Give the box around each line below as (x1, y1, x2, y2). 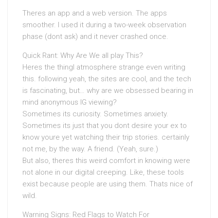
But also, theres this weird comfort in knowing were (22, 156, 190, 165)
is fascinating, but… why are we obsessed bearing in (22, 86, 193, 95)
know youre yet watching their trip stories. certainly (22, 133, 189, 142)
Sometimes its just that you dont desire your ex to (22, 121, 187, 130)
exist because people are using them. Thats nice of (22, 180, 193, 188)
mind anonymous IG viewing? (22, 98, 117, 107)
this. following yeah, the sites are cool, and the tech (22, 74, 191, 83)
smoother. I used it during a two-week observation (22, 20, 186, 29)
